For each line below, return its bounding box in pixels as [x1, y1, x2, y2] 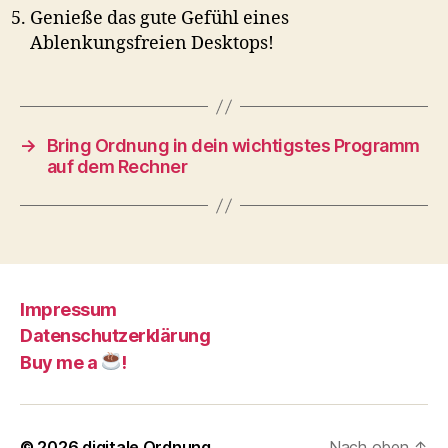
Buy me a [20, 351, 101, 373]
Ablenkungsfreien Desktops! [30, 32, 274, 56]
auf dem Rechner [46, 156, 188, 178]
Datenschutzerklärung [20, 325, 211, 347]
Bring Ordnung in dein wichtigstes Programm [46, 135, 420, 157]
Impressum [20, 298, 117, 320]
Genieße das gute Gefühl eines [30, 7, 289, 31]
